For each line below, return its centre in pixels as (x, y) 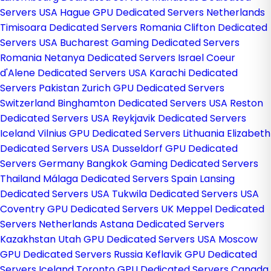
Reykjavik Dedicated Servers (179, 118)
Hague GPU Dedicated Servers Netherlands (162, 12)
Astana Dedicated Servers (162, 224)
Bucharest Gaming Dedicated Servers (150, 43)
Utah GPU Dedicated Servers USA (138, 239)
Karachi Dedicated (194, 73)
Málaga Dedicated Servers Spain (121, 179)
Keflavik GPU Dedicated (201, 254)
